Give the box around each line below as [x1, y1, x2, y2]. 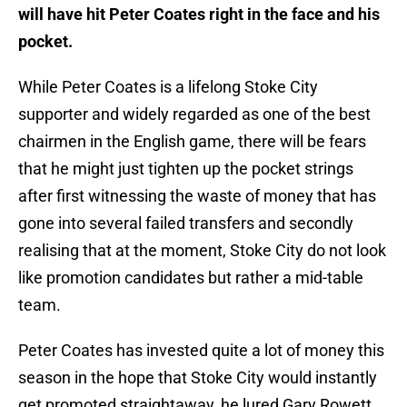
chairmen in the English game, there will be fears [18, 132, 366, 152]
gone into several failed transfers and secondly [18, 213, 353, 233]
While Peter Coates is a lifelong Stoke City [18, 77, 318, 97]
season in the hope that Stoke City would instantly [18, 368, 377, 388]
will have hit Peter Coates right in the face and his [18, 5, 380, 25]
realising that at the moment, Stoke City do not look [18, 241, 386, 261]
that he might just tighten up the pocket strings [18, 159, 353, 179]
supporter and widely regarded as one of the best [18, 104, 371, 124]
